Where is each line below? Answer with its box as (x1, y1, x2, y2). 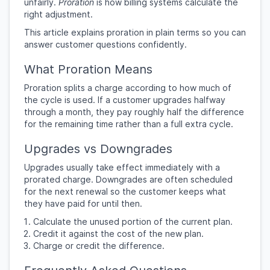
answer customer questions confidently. (24, 39, 187, 49)
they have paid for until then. (24, 198, 142, 209)
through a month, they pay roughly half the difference (24, 107, 244, 117)
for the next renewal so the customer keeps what (24, 186, 226, 196)
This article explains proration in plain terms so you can (24, 27, 246, 37)
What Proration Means (24, 62, 152, 77)
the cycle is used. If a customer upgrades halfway (24, 95, 225, 105)
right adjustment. (24, 9, 93, 19)
